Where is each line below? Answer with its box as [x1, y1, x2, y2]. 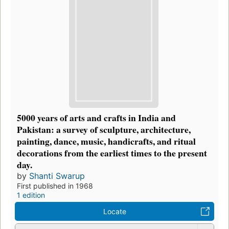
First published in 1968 [17, 181, 93, 190]
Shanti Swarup [29, 170, 85, 181]
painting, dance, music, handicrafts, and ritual [17, 134, 196, 148]
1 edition [17, 190, 45, 199]
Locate [103, 207, 126, 216]
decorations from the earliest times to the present [17, 146, 207, 159]
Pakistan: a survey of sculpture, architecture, [17, 122, 191, 136]
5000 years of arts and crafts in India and [17, 110, 176, 124]
